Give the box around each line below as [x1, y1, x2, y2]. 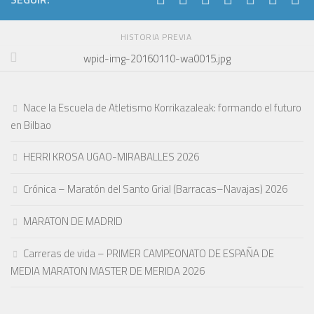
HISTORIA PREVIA [120, 30, 194, 44]
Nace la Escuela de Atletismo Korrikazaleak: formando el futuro [23, 100, 301, 116]
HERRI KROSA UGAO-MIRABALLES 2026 [23, 149, 199, 165]
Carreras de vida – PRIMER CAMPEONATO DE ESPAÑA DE [23, 245, 274, 262]
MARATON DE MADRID [23, 213, 123, 230]
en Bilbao [11, 117, 51, 134]
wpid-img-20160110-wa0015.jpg [83, 50, 231, 67]
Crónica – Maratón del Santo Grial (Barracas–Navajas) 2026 [23, 181, 287, 198]
